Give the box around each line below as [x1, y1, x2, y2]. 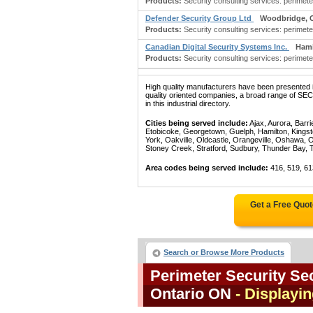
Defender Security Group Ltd [145, 14, 254, 22]
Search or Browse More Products [163, 248, 284, 256]
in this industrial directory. [145, 99, 231, 108]
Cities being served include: [145, 119, 248, 127]
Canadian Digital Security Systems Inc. [145, 43, 289, 51]
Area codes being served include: [145, 163, 268, 172]
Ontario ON [150, 285, 231, 303]
